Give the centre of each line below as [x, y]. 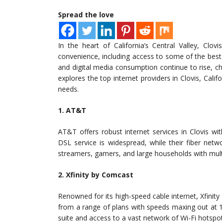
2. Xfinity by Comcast [96, 175]
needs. [68, 89]
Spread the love [86, 15]
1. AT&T [72, 111]
